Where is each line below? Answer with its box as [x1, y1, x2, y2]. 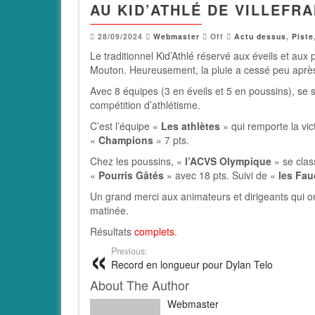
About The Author [90, 276, 189, 294]
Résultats [90, 224, 134, 238]
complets [134, 224, 174, 238]
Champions [98, 133, 153, 147]
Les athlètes [161, 119, 220, 133]
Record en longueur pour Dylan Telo [111, 257, 273, 271]
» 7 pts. [153, 133, 189, 147]
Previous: [111, 245, 148, 257]
